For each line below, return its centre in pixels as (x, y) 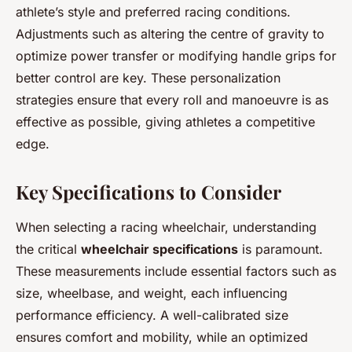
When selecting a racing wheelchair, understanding (166, 227)
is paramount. (280, 249)
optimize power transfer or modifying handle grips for (176, 55)
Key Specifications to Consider (148, 191)
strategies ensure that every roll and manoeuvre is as (172, 99)
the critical (48, 249)
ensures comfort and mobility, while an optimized (162, 337)
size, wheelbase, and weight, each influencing (152, 293)
